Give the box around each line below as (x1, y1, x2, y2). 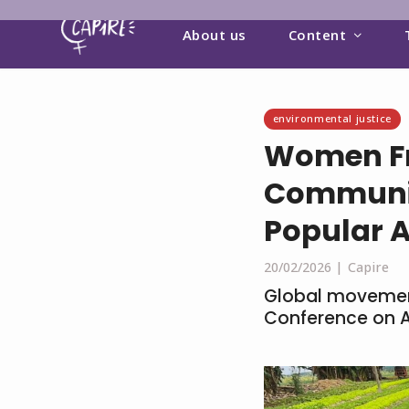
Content (288, 25, 347, 44)
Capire (347, 258, 389, 276)
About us (182, 25, 246, 44)
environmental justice (272, 111, 392, 125)
